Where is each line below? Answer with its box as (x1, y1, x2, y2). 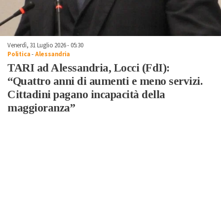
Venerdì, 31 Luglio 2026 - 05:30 (7, 40, 83, 50)
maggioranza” (7, 101, 75, 114)
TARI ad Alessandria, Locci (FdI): (7, 61, 170, 74)
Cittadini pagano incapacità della (7, 88, 165, 101)
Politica (7, 49, 31, 59)
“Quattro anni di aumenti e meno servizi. (7, 74, 202, 87)
